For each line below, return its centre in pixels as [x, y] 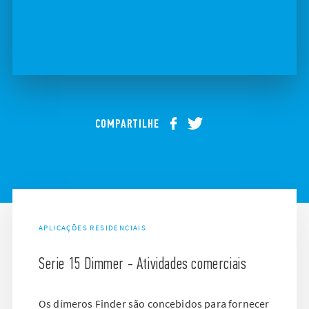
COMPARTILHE [127, 123]
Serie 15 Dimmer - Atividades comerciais [143, 263]
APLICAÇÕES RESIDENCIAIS [93, 227]
